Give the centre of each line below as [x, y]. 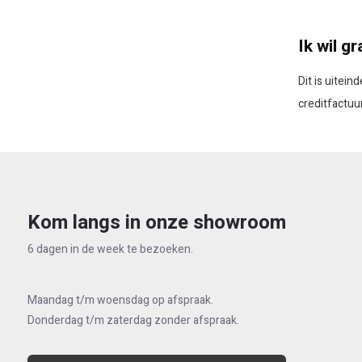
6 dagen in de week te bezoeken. [110, 249]
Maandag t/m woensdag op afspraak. [120, 300]
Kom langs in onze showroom [156, 223]
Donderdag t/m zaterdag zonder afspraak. [133, 320]
